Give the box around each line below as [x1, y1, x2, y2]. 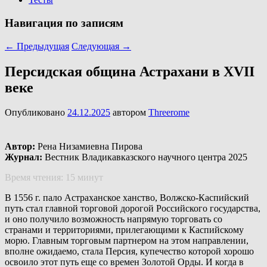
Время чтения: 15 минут [5, 172, 103, 183]
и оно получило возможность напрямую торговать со [5, 214, 222, 225]
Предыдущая [14, 41, 69, 51]
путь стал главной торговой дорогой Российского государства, [5, 203, 260, 214]
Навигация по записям [5, 16, 123, 29]
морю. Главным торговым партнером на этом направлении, [5, 235, 249, 246]
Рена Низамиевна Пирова [35, 141, 142, 152]
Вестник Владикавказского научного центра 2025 [45, 152, 247, 163]
